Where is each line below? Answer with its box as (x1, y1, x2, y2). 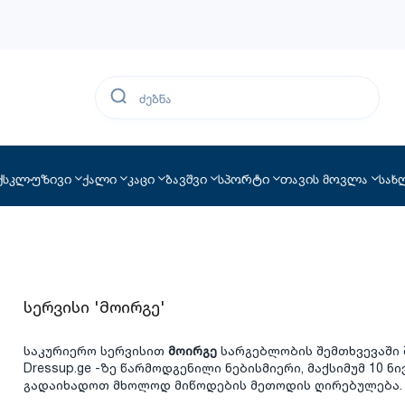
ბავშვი (165, 168, 207, 187)
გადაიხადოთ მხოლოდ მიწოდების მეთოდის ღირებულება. (24, 375, 403, 396)
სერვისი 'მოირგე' (24, 295, 166, 321)
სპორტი (217, 168, 269, 187)
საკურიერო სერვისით (24, 341, 169, 362)
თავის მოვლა (279, 168, 368, 187)
